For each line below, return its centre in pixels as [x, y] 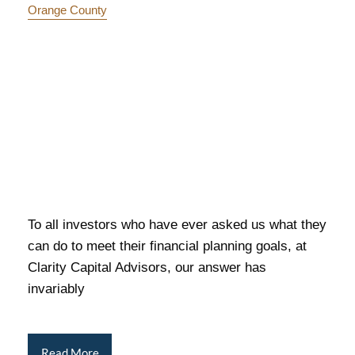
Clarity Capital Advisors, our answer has [147, 268]
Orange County [68, 10]
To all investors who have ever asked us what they [177, 225]
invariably [57, 289]
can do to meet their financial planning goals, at [168, 246]
